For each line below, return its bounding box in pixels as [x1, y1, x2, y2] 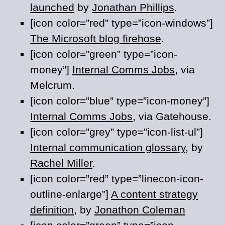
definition [30, 204, 74, 215]
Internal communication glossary [30, 142, 185, 153]
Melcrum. [30, 79, 75, 91]
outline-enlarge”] [30, 188, 111, 200]
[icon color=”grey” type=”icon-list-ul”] [30, 126, 203, 138]
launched [30, 2, 74, 13]
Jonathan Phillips [92, 2, 174, 13]
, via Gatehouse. [133, 110, 211, 122]
